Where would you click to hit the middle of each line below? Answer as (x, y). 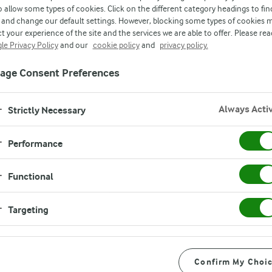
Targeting (28, 210)
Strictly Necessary (46, 110)
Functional (30, 177)
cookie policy (116, 45)
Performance (35, 143)
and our (74, 45)
